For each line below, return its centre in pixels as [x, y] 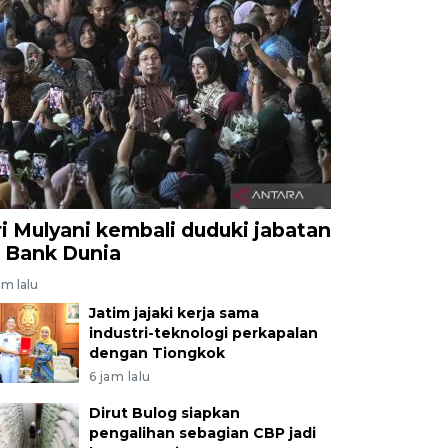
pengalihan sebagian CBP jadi [202, 432]
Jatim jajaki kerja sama [173, 312]
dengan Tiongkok [156, 352]
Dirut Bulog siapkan [164, 412]
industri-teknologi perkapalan [203, 332]
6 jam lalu [119, 376]
